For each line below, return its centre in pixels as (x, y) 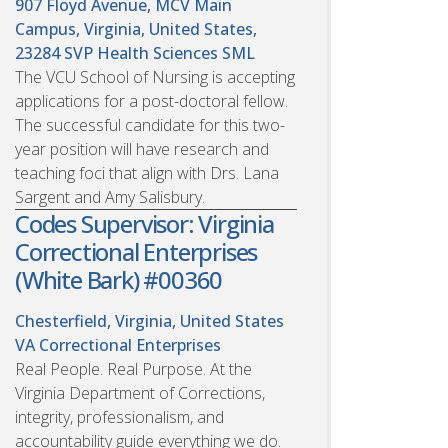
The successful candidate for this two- (150, 124)
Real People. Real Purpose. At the (133, 368)
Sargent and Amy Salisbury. (110, 196)
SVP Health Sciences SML (159, 52)
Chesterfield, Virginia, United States (149, 320)
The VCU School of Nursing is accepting (155, 76)
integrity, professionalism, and (119, 416)
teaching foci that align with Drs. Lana (147, 172)
